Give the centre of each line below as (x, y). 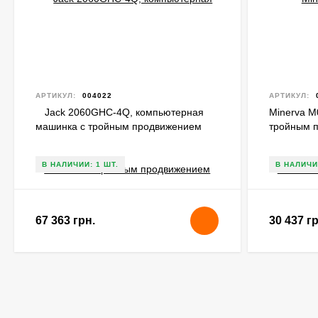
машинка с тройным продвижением (119, 126)
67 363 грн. (65, 220)
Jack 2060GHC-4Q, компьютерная (124, 112)
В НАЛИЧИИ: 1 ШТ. (80, 164)
